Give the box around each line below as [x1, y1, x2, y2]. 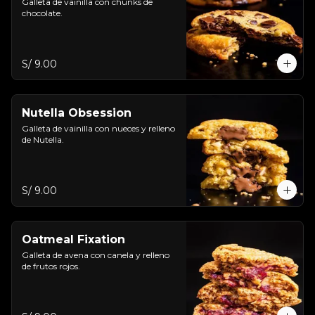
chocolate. [22, 8, 63, 18]
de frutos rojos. [22, 261, 80, 271]
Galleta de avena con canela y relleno [22, 250, 169, 260]
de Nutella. [22, 134, 64, 145]
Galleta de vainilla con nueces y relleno [22, 123, 175, 134]
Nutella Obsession [22, 106, 131, 120]
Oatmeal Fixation [22, 233, 125, 246]
